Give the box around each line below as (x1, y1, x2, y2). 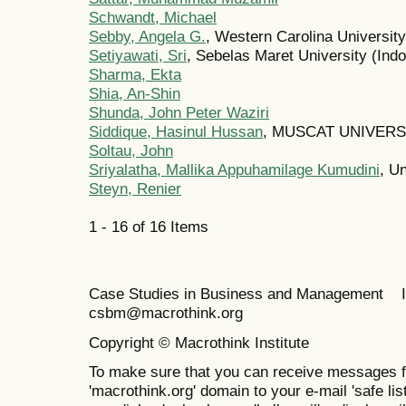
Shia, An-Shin (89, 84, 180, 103)
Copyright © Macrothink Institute (89, 333, 314, 352)
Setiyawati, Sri (89, 46, 187, 65)
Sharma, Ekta (89, 65, 181, 84)
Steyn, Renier (89, 179, 181, 198)
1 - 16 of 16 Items (89, 217, 227, 237)
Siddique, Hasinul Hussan (89, 122, 263, 141)
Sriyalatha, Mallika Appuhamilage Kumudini (89, 160, 380, 179)
